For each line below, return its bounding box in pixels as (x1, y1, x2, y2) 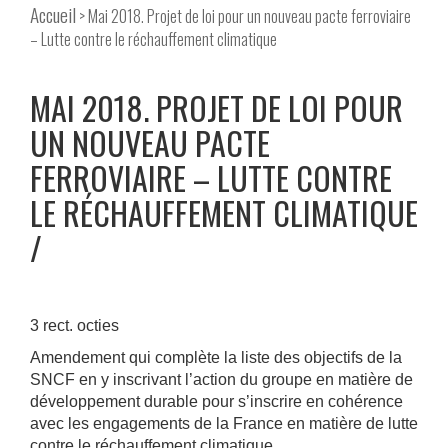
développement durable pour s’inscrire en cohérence (30, 393, 403, 411)
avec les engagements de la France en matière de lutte (30, 415, 418, 433)
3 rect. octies (30, 317, 119, 335)
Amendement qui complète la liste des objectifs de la (30, 349, 402, 367)
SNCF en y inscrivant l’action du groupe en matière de (30, 371, 413, 389)
